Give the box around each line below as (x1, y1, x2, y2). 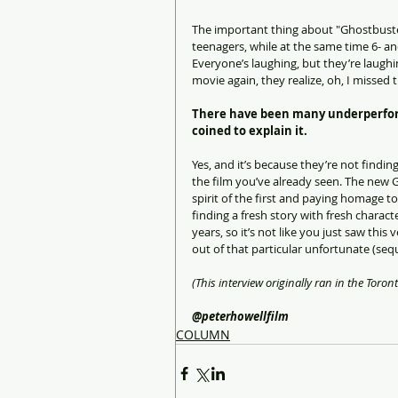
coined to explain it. (192, 122, 307, 139)
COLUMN (176, 325, 230, 343)
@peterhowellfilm (192, 307, 289, 324)
